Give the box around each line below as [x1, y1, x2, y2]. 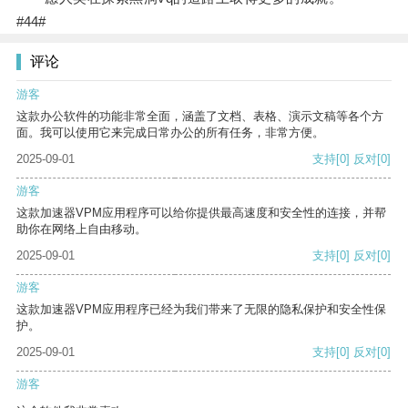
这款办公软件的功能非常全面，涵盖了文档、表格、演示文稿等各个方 [16, 109, 383, 124]
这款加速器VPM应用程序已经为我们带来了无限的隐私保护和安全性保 [16, 302, 386, 317]
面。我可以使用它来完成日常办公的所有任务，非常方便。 [16, 126, 324, 140]
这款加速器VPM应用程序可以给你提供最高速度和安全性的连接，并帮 [16, 206, 386, 220]
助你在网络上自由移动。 [16, 222, 147, 237]
